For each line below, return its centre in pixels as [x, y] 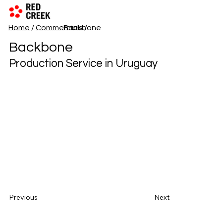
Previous [23, 197]
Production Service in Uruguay [83, 64]
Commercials [59, 28]
